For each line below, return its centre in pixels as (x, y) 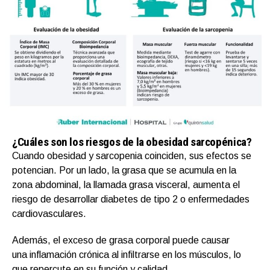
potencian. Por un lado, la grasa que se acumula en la (124, 170)
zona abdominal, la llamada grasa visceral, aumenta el (126, 184)
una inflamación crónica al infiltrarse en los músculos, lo (127, 254)
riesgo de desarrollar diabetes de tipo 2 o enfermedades (131, 199)
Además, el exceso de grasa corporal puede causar (121, 240)
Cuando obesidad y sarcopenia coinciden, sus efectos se (132, 155)
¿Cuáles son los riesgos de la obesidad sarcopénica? (132, 142)
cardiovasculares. (49, 213)
